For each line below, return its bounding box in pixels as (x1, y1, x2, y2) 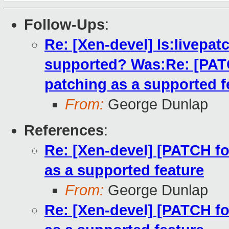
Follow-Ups (24, 16, 105, 33)
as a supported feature (44, 162, 204, 179)
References (24, 122, 104, 139)
